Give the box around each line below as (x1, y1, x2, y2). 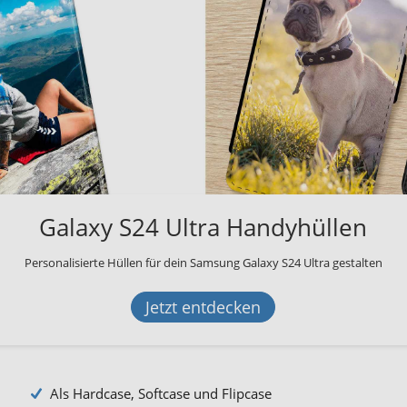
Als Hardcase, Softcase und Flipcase (50, 383, 272, 402)
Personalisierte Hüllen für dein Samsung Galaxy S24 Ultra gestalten (24, 253, 382, 271)
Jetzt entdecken (145, 295, 262, 318)
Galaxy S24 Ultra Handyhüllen (39, 210, 368, 243)
